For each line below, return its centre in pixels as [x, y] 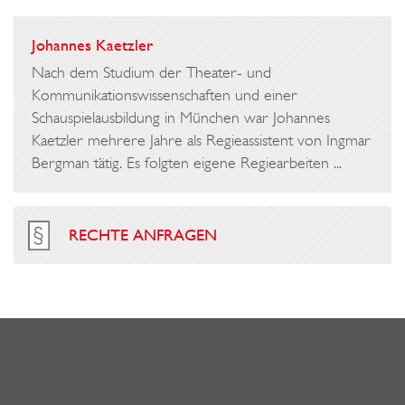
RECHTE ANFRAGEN [143, 235]
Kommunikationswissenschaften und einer [165, 94]
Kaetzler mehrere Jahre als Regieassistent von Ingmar [201, 140]
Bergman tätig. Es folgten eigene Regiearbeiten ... [187, 162]
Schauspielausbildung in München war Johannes [181, 117]
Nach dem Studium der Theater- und [151, 72]
